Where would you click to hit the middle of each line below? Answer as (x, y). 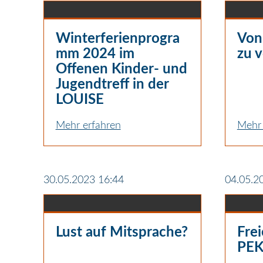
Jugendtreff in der (112, 84)
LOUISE (80, 100)
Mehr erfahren (88, 125)
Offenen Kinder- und (121, 69)
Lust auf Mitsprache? (122, 232)
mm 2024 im (95, 54)
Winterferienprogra (117, 38)
